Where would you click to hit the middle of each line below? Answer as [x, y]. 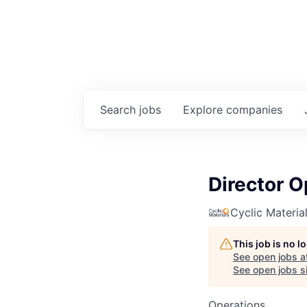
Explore [205, 110]
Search [120, 110]
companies [254, 110]
